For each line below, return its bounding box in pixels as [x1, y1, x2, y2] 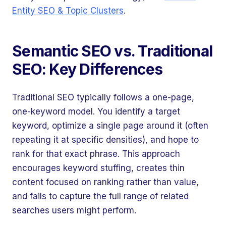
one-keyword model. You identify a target [12, 106, 180, 117]
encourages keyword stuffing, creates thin [12, 163, 185, 173]
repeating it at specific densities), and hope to [12, 135, 199, 145]
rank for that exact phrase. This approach [12, 149, 180, 159]
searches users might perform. [12, 205, 136, 215]
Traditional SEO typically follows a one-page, [12, 92, 194, 102]
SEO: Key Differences [12, 60, 162, 78]
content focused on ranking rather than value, [12, 177, 199, 187]
